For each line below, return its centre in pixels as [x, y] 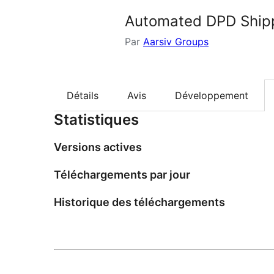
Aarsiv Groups [176, 42]
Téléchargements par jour [122, 175]
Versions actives [98, 147]
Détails [83, 96]
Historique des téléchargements [139, 202]
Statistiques [96, 120]
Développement [212, 96]
